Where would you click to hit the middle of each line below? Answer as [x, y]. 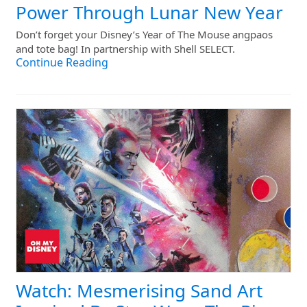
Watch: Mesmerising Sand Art [139, 291]
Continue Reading [62, 62]
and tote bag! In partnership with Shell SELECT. [125, 49]
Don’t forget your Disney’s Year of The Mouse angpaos [144, 34]
